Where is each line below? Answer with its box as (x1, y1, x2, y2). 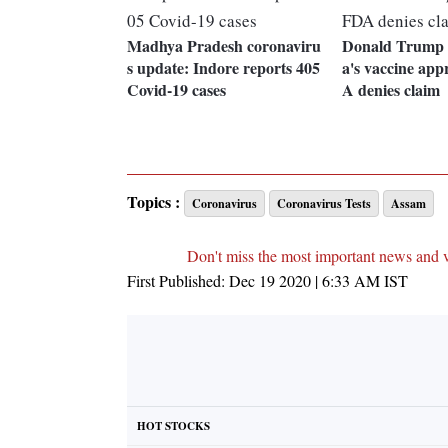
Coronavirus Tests (277, 195, 371, 213)
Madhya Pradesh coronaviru (127, 34, 321, 58)
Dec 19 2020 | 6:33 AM (229, 270, 380, 292)
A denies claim (341, 78, 440, 102)
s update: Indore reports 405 (127, 56, 320, 80)
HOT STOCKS (137, 418, 210, 435)
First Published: (127, 270, 229, 292)
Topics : (127, 190, 180, 214)
